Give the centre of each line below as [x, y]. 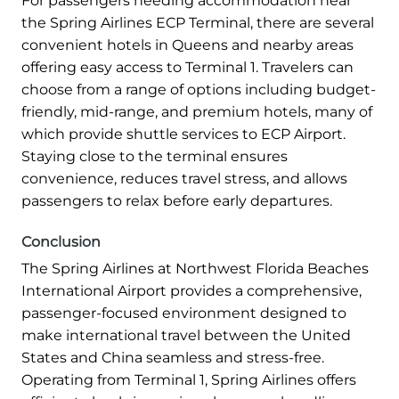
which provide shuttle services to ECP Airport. [183, 134]
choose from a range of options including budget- [199, 90]
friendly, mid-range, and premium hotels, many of [197, 112]
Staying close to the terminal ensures [155, 157]
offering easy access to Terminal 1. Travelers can [187, 68]
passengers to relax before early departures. [177, 201]
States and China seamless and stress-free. [173, 358]
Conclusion [61, 242]
